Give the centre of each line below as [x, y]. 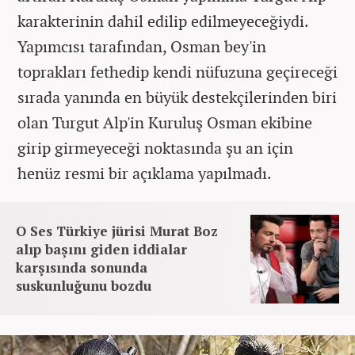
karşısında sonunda [82, 267]
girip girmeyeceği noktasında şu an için [155, 147]
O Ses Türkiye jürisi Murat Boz [117, 231]
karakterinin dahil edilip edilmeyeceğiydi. [163, 21]
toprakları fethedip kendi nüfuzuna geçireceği [177, 71]
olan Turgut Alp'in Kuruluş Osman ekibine [165, 122]
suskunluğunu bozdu [84, 285]
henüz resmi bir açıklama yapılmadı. [145, 173]
